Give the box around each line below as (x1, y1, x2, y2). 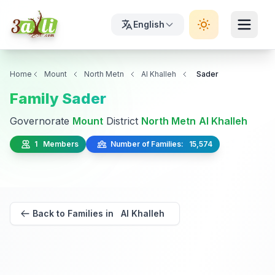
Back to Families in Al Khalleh (33, 208, 165, 219)
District (103, 115, 141, 127)
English (133, 19, 165, 29)
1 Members (31, 139, 79, 149)
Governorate (10, 115, 72, 127)
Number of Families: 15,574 (107, 139, 212, 149)
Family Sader (10, 90, 106, 107)
